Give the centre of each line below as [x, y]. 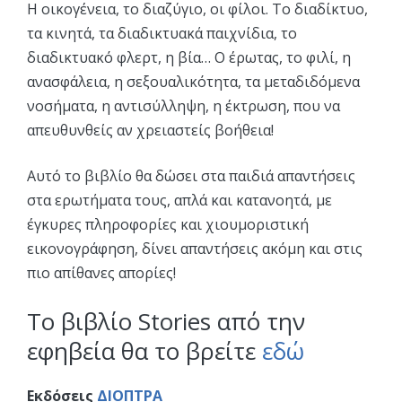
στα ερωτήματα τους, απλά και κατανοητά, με [179, 201]
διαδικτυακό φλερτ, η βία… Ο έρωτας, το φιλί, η [189, 58]
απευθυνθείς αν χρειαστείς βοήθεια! [150, 131]
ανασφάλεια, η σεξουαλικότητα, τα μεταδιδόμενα [193, 82]
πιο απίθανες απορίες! [101, 273]
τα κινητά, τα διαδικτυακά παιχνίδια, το [162, 34]
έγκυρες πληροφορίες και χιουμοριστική [168, 225]
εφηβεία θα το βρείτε [144, 351]
